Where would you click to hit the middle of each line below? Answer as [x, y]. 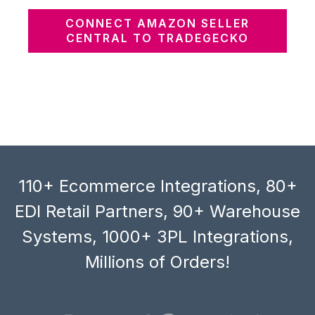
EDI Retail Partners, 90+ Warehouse [157, 211]
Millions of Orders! [157, 262]
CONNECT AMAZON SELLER [157, 23]
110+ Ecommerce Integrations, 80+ [157, 186]
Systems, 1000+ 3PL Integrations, [157, 236]
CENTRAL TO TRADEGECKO [157, 38]
